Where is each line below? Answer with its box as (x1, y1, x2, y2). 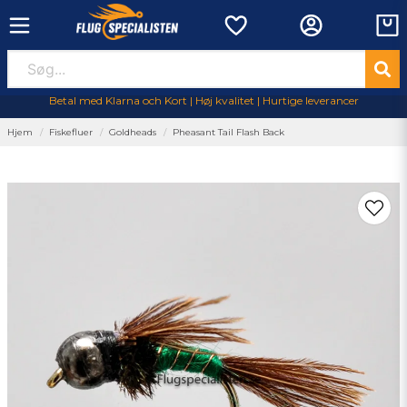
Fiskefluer (49, 126, 93, 138)
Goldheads (109, 126, 156, 138)
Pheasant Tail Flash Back (173, 126, 284, 138)
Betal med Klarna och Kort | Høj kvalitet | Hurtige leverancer (48, 94, 359, 107)
